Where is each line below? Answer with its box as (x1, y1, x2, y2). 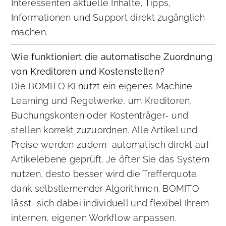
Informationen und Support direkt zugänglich (11, 12, 205, 23)
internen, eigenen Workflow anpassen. (11, 212, 177, 223)
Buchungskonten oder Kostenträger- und (11, 110, 189, 121)
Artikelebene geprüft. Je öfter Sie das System (11, 154, 210, 165)
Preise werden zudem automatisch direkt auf (11, 139, 209, 150)
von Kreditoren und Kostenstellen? (11, 66, 165, 77)
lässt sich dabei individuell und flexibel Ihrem (11, 198, 209, 209)
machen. (11, 27, 48, 38)
